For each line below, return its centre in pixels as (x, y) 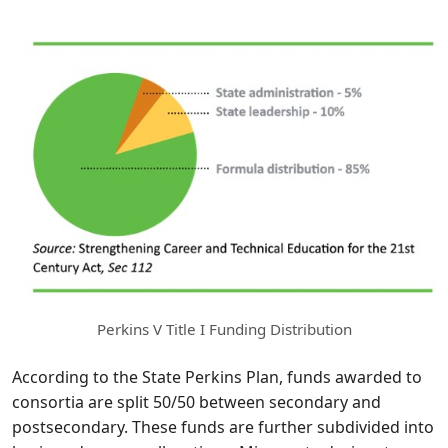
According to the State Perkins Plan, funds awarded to (217, 376)
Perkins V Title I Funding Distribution (224, 328)
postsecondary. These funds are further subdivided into (223, 426)
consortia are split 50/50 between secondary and (196, 401)
